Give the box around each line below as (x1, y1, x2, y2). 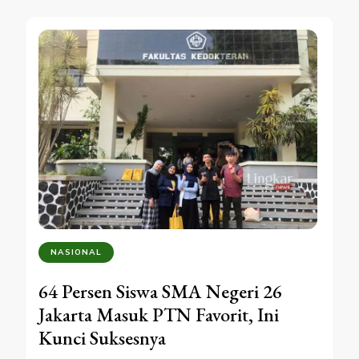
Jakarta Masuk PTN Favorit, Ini (38, 302, 279, 328)
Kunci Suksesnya (38, 325, 166, 351)
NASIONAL (50, 247, 102, 258)
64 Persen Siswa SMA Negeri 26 (38, 279, 282, 305)
